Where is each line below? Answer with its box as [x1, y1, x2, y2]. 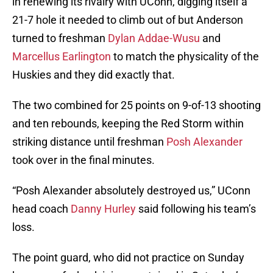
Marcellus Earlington [12, 50, 111, 63]
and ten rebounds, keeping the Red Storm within [12, 117, 244, 130]
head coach [12, 202, 71, 216]
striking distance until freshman [12, 135, 166, 149]
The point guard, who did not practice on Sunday [12, 251, 244, 264]
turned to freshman [12, 32, 108, 45]
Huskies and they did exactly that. [12, 68, 175, 82]
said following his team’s [136, 202, 256, 216]
